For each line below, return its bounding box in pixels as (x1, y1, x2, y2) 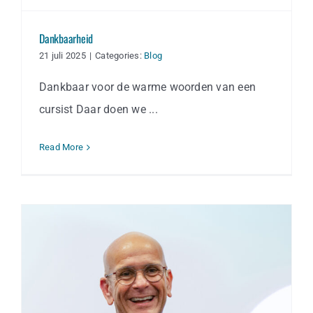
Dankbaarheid (39, 30, 94, 48)
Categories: (95, 50, 145, 61)
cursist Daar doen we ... (39, 103, 158, 117)
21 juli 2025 (39, 50, 86, 61)
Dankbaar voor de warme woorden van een (39, 80, 256, 94)
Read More (39, 142, 84, 153)
